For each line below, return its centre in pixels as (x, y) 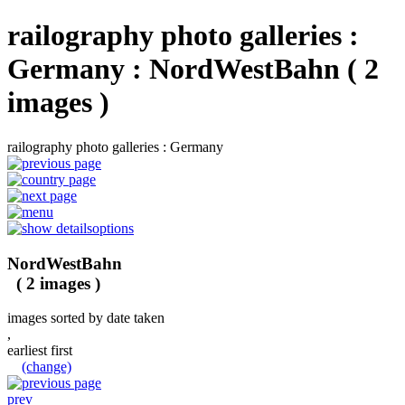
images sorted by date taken (86, 318)
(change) (47, 367)
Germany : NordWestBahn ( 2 (193, 69)
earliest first (47, 351)
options (113, 228)
